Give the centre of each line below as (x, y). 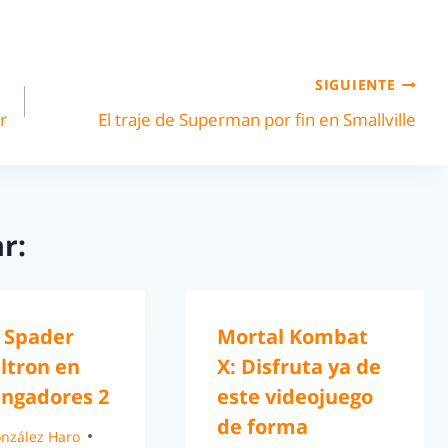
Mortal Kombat (292, 337)
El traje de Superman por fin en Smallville (256, 119)
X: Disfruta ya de (298, 367)
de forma (262, 427)
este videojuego (294, 397)
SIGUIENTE (355, 85)
